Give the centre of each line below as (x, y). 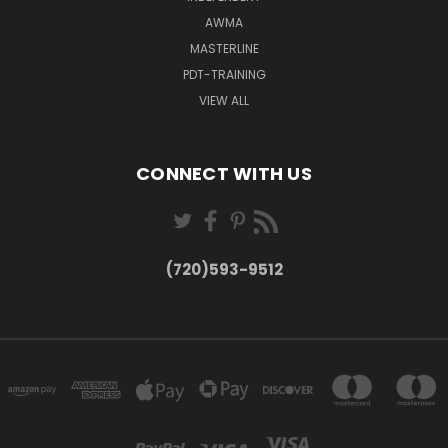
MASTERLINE (224, 48)
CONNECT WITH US (224, 173)
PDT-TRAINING (224, 74)
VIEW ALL (224, 100)
